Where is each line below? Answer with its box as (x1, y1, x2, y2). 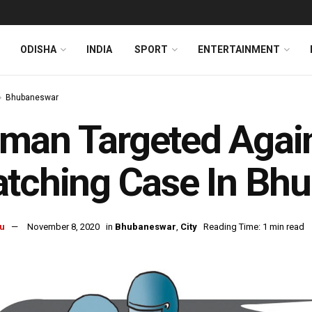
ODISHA (20, 44, 56, 55)
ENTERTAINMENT (198, 44, 280, 55)
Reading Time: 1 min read (203, 221, 304, 233)
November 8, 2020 (27, 221, 100, 233)
